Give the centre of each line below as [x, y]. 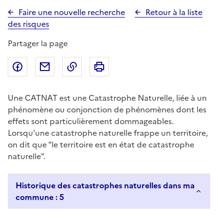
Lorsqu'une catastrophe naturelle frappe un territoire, [108, 133]
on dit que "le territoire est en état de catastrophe [101, 145]
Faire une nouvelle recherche [72, 12]
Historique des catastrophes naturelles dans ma [105, 186]
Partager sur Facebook [69, 67]
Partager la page [38, 44]
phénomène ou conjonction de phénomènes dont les [107, 110]
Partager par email [88, 67]
